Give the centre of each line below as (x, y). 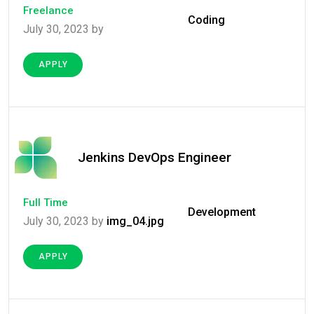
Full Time (46, 203)
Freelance (48, 11)
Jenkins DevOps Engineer (155, 158)
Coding (206, 20)
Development (221, 212)
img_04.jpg (135, 221)
